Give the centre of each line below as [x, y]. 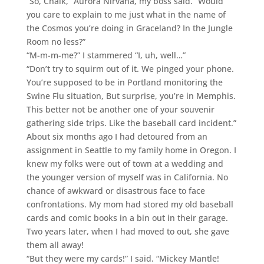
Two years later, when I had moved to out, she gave [128, 231]
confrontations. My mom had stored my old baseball [130, 204]
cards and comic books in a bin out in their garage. [127, 217]
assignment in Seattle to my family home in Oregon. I [131, 150]
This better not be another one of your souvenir [120, 109]
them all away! [55, 245]
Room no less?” [56, 41]
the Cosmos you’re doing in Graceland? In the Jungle [129, 28]
